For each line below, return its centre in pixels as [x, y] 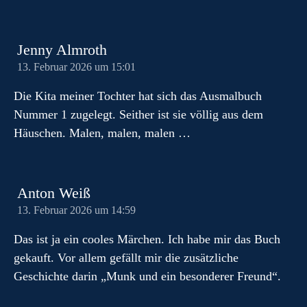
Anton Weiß [54, 193]
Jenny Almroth [62, 50]
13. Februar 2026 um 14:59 [76, 210]
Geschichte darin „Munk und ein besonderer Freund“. [147, 276]
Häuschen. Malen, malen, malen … [102, 133]
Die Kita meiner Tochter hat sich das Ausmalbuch [138, 96]
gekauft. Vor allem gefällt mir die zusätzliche [126, 258]
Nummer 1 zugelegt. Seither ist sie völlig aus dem [138, 114]
